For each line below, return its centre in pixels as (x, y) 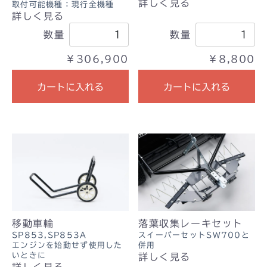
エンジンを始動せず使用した (67, 246)
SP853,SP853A (49, 235)
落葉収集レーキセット (191, 224)
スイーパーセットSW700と (194, 235)
